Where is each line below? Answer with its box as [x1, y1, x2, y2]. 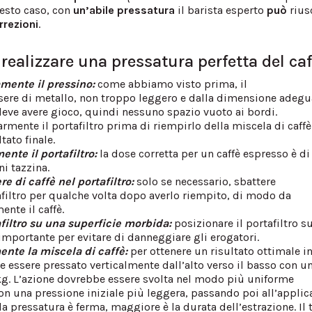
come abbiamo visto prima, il [97, 77, 248, 91]
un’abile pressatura [70, 3, 175, 17]
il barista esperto [175, 3, 267, 17]
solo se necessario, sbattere [134, 174, 276, 188]
